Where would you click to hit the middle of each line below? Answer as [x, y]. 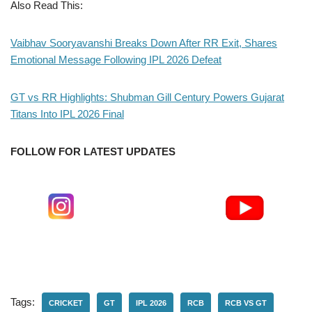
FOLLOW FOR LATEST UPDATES [93, 151]
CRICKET [66, 303]
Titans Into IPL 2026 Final [67, 114]
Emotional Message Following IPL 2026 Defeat [116, 59]
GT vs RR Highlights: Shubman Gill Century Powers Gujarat [147, 97]
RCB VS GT [246, 303]
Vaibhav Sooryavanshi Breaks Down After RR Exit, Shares [144, 42]
